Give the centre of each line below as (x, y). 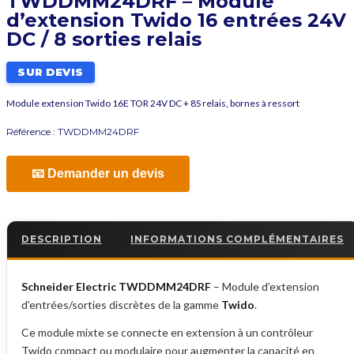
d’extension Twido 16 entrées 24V (176, 21)
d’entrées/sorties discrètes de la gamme (121, 305)
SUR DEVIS (51, 72)
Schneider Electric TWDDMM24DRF (116, 287)
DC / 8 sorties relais (104, 40)
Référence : (32, 132)
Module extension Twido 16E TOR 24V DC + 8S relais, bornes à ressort (153, 104)
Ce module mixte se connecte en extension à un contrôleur (167, 333)
